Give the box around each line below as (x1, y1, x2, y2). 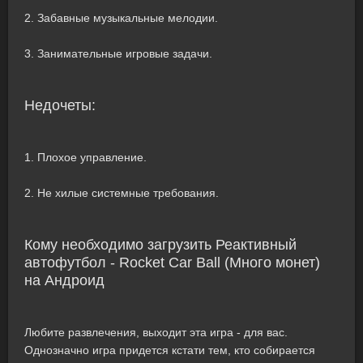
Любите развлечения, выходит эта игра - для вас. (24, 326, 288, 339)
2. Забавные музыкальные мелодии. (24, 11, 218, 24)
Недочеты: (24, 97, 96, 113)
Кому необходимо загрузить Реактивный (24, 237, 297, 253)
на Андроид (24, 272, 105, 288)
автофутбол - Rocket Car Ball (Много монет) (24, 254, 320, 271)
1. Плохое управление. (24, 151, 147, 164)
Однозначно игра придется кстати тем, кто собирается (24, 344, 315, 357)
